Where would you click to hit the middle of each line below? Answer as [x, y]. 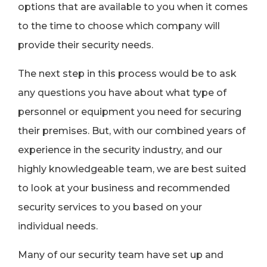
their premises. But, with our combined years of [132, 131]
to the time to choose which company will [119, 26]
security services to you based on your [110, 207]
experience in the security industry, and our [120, 150]
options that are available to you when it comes [133, 7]
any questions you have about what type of [122, 93]
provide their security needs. [86, 45]
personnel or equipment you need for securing [130, 112]
